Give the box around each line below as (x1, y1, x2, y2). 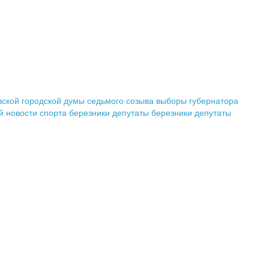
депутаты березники (112, 107, 192, 118)
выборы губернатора (156, 95, 238, 106)
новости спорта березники (6, 107, 110, 118)
